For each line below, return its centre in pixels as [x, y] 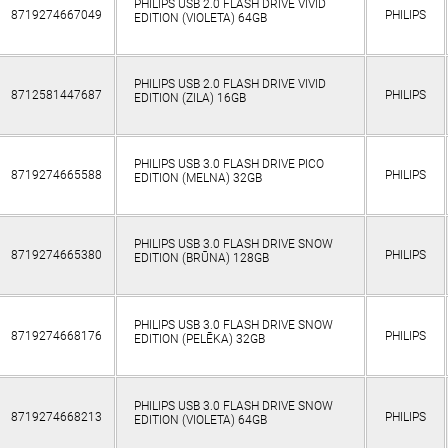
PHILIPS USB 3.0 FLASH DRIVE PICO [228, 164]
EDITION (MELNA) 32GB [197, 178]
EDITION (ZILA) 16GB [189, 98]
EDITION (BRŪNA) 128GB [201, 258]
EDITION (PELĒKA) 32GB [199, 339]
